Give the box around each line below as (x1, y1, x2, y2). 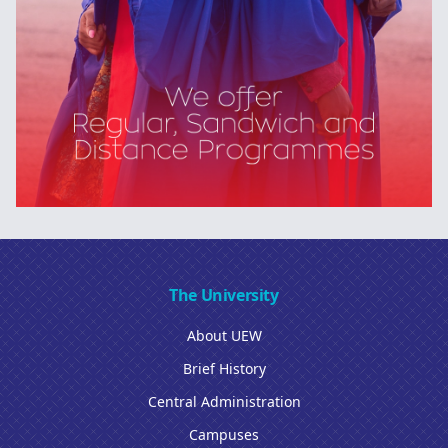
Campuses (189, 424, 259, 444)
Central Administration (147, 391, 301, 411)
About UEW (186, 325, 262, 345)
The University (169, 283, 279, 306)
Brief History (182, 358, 266, 378)
